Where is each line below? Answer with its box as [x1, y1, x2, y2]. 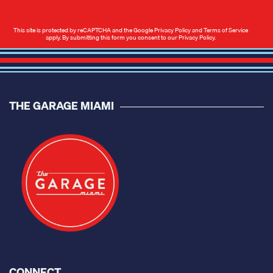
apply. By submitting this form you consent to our [45, 32, 179, 43]
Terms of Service [203, 25, 248, 35]
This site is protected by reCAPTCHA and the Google [13, 25, 154, 35]
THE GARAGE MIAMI [9, 97, 114, 115]
